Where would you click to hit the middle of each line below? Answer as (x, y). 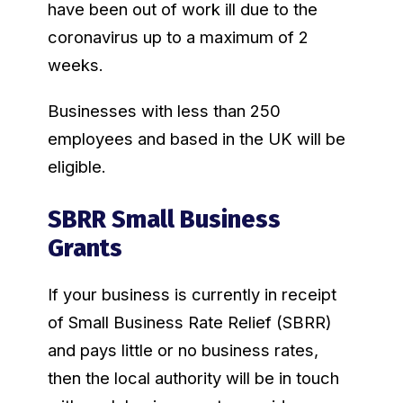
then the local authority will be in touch (193, 378)
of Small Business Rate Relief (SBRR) (189, 322)
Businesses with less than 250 (164, 111)
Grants (85, 249)
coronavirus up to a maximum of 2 (178, 37)
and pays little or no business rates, (183, 350)
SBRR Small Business (164, 220)
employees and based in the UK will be (196, 139)
